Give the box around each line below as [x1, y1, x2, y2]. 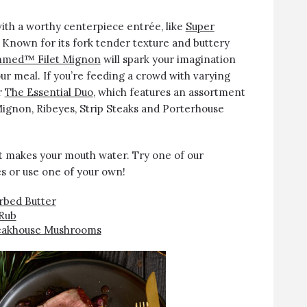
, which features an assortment [93, 86, 245, 99]
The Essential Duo [4, 86, 93, 99]
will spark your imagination [100, 53, 236, 66]
